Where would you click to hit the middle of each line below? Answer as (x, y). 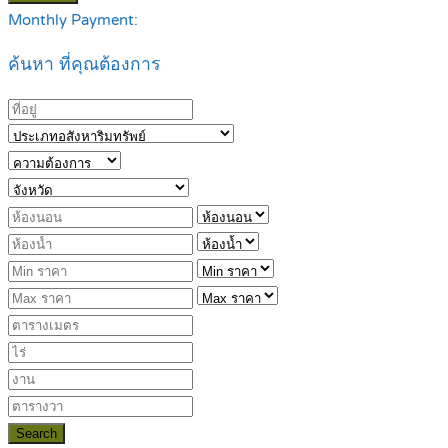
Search (36, 433)
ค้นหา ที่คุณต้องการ (84, 65)
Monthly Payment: (73, 19)
